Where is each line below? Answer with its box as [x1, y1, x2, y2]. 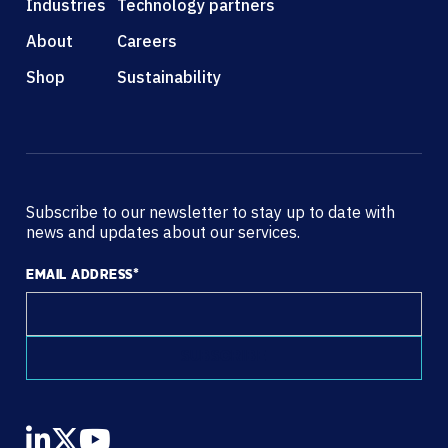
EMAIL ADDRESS [26, 268, 133, 282]
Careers [116, 30, 177, 51]
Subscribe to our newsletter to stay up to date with [26, 201, 395, 222]
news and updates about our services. [26, 221, 300, 242]
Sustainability [116, 66, 221, 87]
